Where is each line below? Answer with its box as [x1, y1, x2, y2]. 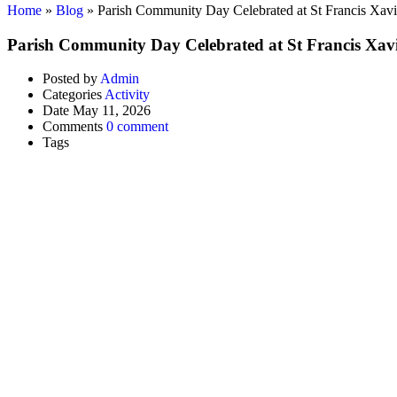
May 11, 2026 [73, 103, 151, 119]
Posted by [43, 71, 97, 87]
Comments [43, 119, 103, 135]
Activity [105, 87, 150, 103]
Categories [43, 87, 102, 103]
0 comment [106, 119, 168, 135]
